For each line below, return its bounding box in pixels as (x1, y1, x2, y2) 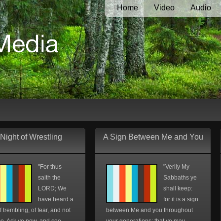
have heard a (38, 196, 74, 203)
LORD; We (38, 185, 67, 192)
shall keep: (163, 185, 192, 192)
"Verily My (163, 163, 189, 170)
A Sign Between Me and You (103, 133, 203, 141)
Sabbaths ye (163, 174, 197, 181)
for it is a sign (163, 196, 198, 203)
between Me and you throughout (106, 207, 193, 214)
